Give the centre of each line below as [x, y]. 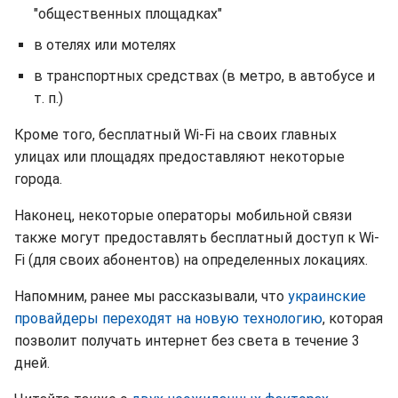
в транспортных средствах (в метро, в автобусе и [204, 76]
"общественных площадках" [128, 14]
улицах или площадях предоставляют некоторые [179, 157]
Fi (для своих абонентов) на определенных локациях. [191, 260]
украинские [327, 296]
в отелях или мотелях [105, 45]
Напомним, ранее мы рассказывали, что [151, 296]
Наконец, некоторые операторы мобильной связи [183, 215]
